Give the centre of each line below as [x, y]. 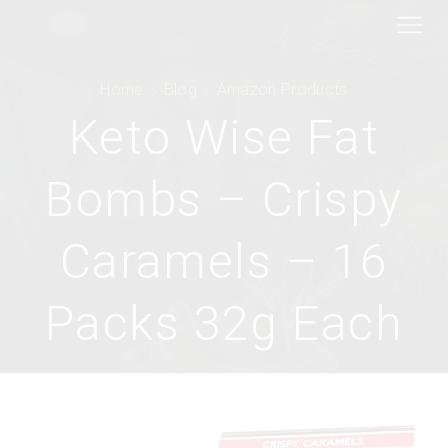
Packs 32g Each [224, 323]
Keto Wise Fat [224, 137]
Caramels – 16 [224, 261]
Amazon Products [282, 89]
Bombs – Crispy [224, 199]
